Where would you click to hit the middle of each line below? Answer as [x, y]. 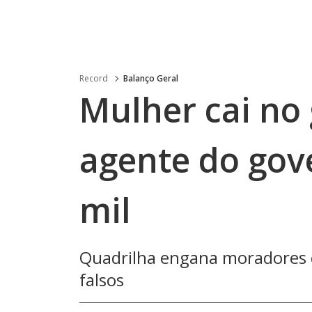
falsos [102, 280]
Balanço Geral [151, 78]
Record [94, 78]
